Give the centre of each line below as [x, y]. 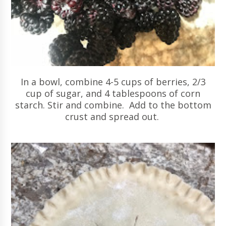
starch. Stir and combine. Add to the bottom [113, 105]
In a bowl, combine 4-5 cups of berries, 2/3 [113, 81]
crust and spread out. [113, 116]
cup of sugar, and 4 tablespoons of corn [113, 93]
